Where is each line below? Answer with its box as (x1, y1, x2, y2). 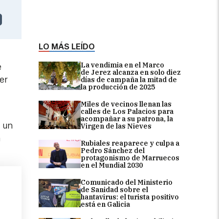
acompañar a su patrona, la (81, 114, 173, 123)
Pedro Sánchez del (81, 146, 145, 155)
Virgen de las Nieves (81, 122, 152, 131)
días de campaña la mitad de (81, 75, 177, 84)
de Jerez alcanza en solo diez (81, 68, 181, 77)
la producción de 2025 (81, 83, 155, 91)
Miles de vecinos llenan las (81, 100, 172, 109)
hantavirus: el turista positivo (81, 193, 179, 201)
